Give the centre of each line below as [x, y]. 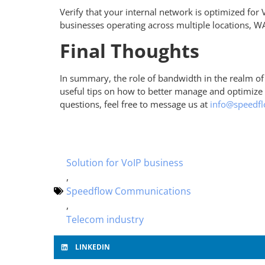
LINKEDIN [92, 247]
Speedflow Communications [128, 191]
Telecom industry [105, 219]
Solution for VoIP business [125, 162]
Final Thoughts [129, 51]
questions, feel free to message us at [135, 104]
